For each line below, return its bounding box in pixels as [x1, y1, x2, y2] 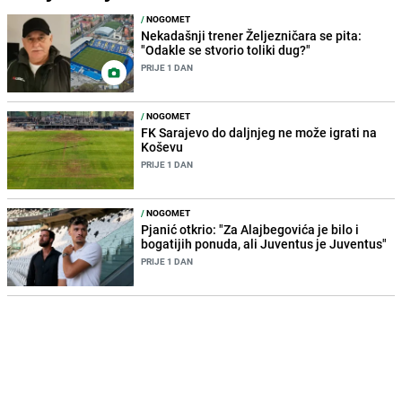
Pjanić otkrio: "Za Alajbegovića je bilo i [141, 221, 360, 239]
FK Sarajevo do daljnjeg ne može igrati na [141, 123, 378, 141]
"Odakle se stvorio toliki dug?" [141, 40, 311, 58]
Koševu [141, 137, 184, 155]
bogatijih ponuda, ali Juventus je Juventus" [141, 235, 388, 253]
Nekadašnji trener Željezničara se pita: [141, 26, 363, 44]
